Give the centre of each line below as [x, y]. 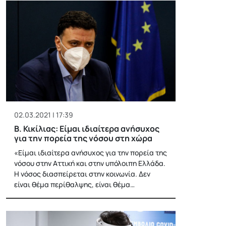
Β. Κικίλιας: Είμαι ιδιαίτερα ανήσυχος [87, 128]
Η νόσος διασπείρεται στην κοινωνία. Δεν [82, 174]
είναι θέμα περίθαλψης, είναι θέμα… [74, 184]
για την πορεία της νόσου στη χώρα [83, 138]
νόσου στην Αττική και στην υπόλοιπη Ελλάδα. [90, 163]
